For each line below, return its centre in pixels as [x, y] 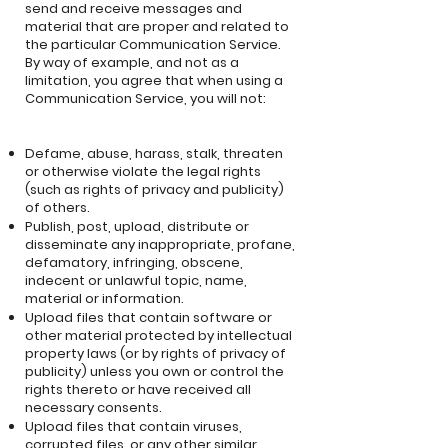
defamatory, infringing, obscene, [134, 262]
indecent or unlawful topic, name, [136, 280]
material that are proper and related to [157, 26]
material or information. [104, 298]
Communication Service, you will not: [145, 98]
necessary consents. [93, 407]
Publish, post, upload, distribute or [137, 226]
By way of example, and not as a [132, 62]
